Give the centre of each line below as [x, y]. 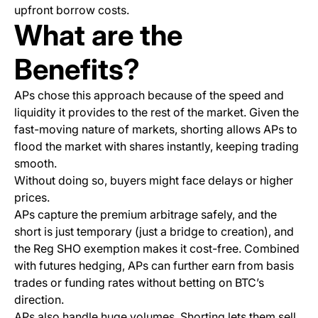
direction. [39, 300]
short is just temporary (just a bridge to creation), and [154, 232]
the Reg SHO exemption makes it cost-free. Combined [157, 249]
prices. [32, 198]
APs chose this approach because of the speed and [149, 95]
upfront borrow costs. [72, 10]
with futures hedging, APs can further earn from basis [154, 266]
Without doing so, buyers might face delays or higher [154, 181]
